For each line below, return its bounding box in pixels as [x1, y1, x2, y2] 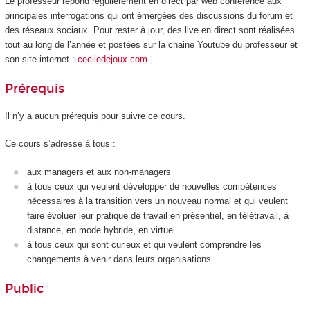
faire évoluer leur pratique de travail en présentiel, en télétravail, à [27, 210, 289, 221]
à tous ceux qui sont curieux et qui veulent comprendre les [27, 239, 262, 250]
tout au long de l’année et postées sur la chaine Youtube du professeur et [4, 39, 298, 50]
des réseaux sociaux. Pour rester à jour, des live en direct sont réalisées [4, 24, 295, 35]
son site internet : [4, 53, 77, 64]
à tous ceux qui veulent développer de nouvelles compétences [27, 181, 277, 192]
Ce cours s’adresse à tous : [4, 138, 116, 149]
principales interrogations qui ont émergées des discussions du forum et [4, 10, 293, 21]
